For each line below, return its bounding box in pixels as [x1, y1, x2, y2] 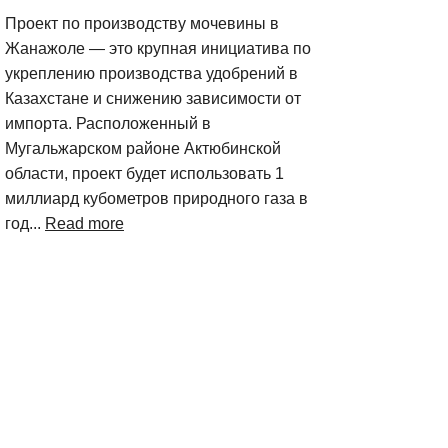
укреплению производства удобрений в [5, 65, 298, 82]
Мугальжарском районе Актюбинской [5, 140, 281, 157]
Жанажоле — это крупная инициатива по [5, 40, 311, 57]
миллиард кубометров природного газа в [5, 190, 308, 207]
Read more [45, 215, 124, 232]
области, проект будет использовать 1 [5, 165, 284, 182]
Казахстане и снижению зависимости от [5, 90, 301, 107]
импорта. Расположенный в [5, 115, 211, 132]
